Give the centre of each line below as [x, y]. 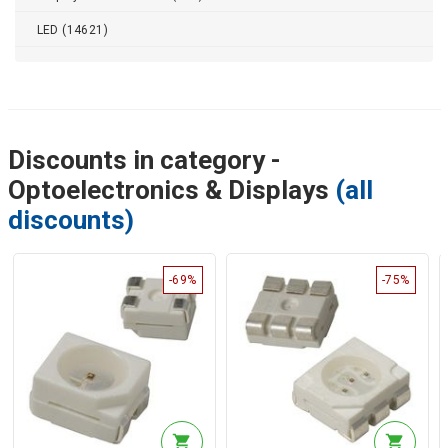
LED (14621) [72, 29]
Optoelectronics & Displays [171, 189]
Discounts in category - [144, 159]
